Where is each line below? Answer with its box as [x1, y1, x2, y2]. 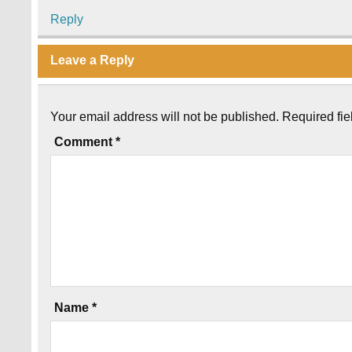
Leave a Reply [50, 53, 135, 68]
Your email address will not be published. [50, 109, 280, 123]
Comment [54, 134, 116, 148]
